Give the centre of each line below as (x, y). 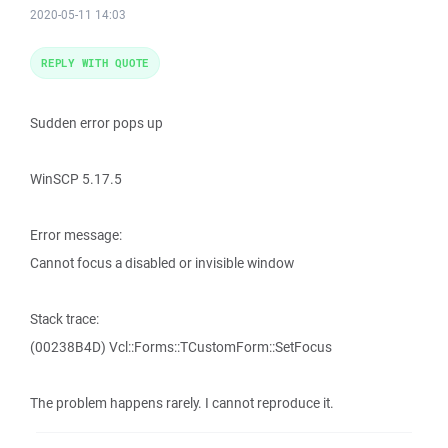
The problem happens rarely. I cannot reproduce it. (182, 403)
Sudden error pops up (96, 123)
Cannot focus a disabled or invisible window (162, 263)
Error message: (76, 235)
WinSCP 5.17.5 (76, 179)
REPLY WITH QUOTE (95, 62)
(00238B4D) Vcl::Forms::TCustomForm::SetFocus (181, 347)
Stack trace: (64, 319)
